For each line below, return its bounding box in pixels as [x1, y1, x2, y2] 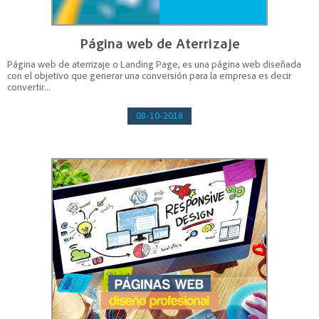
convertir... [7, 82, 51, 93]
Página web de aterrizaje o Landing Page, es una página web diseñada [7, 59, 301, 70]
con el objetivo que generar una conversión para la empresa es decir [7, 70, 291, 82]
